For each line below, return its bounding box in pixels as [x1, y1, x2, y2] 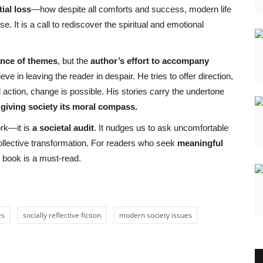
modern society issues [119, 210, 192, 220]
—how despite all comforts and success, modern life [31, 4, 231, 14]
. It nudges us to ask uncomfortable [94, 122, 228, 133]
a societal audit [32, 122, 94, 133]
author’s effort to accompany [90, 55, 209, 66]
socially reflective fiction [23, 210, 101, 220]
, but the [58, 55, 90, 66]
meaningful [177, 137, 223, 148]
